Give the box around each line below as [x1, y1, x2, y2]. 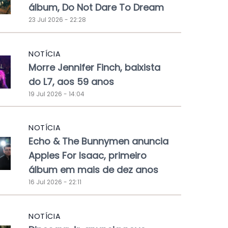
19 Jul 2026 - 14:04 [28, 89, 84, 98]
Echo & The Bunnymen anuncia [28, 135, 168, 148]
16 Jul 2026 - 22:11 [28, 178, 81, 187]
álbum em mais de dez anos [28, 163, 158, 177]
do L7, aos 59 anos [28, 75, 114, 88]
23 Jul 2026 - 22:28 [28, 15, 86, 24]
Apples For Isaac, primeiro [28, 149, 147, 162]
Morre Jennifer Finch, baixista [28, 61, 160, 74]
